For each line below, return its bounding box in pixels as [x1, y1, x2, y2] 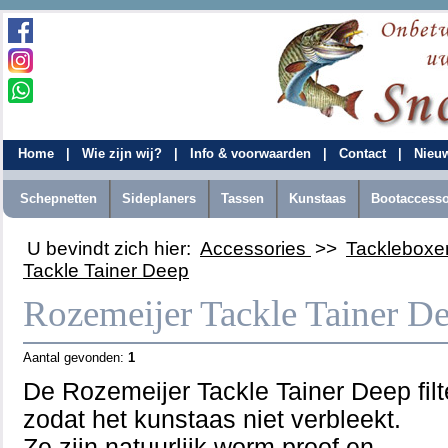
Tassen [221, 191, 264, 206]
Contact [339, 146, 390, 161]
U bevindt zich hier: [27, 238, 196, 259]
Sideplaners [122, 191, 196, 206]
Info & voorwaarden [190, 146, 315, 161]
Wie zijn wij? [82, 146, 166, 161]
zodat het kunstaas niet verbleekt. [23, 406, 401, 433]
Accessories [200, 238, 311, 259]
